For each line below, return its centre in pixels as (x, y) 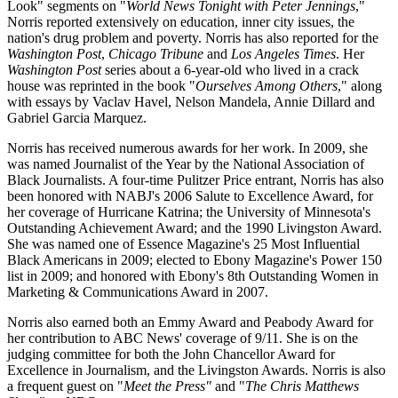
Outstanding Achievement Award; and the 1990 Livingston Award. (195, 227)
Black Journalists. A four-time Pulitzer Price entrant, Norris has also (195, 179)
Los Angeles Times (283, 53)
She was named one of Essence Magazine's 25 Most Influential (183, 243)
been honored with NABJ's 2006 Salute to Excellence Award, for (190, 195)
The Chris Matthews (302, 386)
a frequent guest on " (65, 386)
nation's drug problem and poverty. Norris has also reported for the (193, 37)
